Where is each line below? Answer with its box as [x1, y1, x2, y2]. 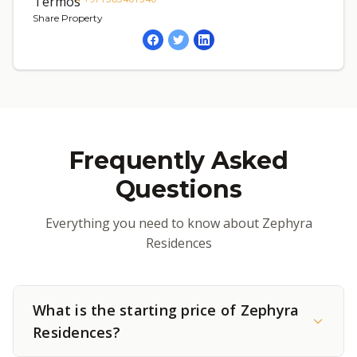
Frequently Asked [69, 146, 288, 175]
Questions [115, 175, 242, 204]
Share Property [33, 12, 103, 24]
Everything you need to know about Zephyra [45, 214, 312, 232]
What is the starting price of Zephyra [33, 300, 300, 320]
